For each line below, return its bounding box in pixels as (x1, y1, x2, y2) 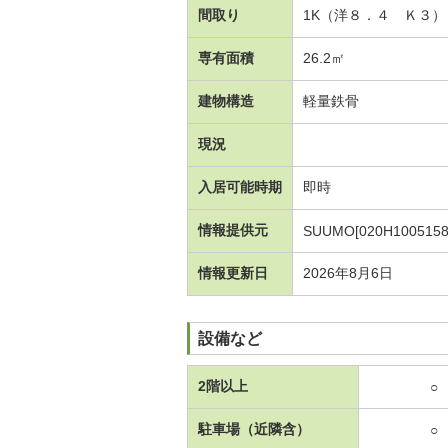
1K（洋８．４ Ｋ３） (303, 7, 446, 23)
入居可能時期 (198, 179, 282, 195)
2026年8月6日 (303, 265, 393, 281)
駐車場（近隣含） (198, 421, 310, 437)
